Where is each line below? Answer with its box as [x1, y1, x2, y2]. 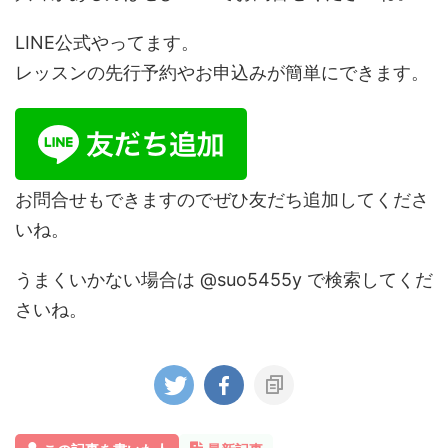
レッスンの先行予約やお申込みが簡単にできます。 [15, 62, 429, 83]
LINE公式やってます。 [15, 32, 199, 53]
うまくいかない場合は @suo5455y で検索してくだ [15, 269, 433, 290]
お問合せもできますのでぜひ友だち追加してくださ [15, 189, 429, 210]
